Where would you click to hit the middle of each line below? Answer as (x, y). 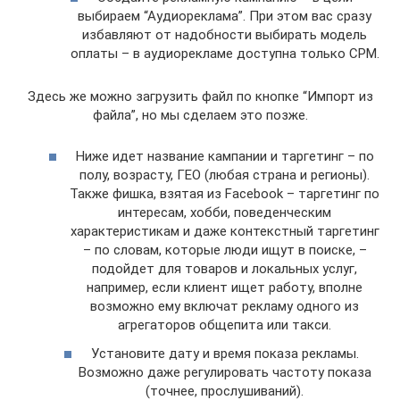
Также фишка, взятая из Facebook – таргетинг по (225, 194)
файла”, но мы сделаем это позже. (200, 115)
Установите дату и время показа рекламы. (225, 353)
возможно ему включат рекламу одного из (225, 306)
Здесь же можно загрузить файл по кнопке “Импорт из (200, 96)
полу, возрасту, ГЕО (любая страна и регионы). (225, 175)
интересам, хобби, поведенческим (225, 212)
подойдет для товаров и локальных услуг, (225, 269)
